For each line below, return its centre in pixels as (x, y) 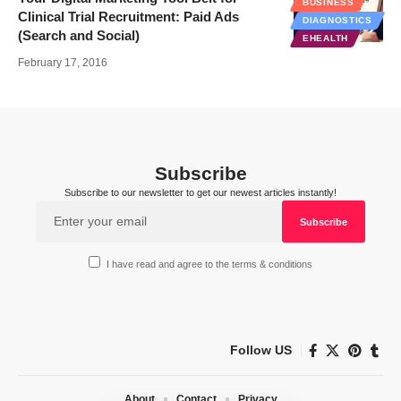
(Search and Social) (79, 36)
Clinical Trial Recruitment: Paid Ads (128, 17)
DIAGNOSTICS (337, 21)
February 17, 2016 (63, 63)
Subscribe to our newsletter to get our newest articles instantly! (200, 193)
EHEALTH (325, 38)
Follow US (261, 350)
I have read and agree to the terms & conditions (210, 264)
